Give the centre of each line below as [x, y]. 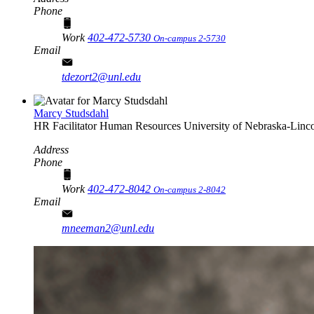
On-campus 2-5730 [190, 38]
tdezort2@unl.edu [101, 76]
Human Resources [140, 125]
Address [51, 149]
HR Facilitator [67, 125]
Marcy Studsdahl [71, 113]
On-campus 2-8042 [190, 189]
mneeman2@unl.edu [108, 228]
